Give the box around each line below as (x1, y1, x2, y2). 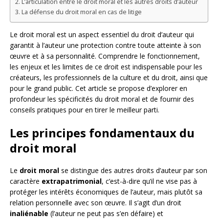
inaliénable (10, 208, 48, 218)
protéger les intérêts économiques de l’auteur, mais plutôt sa (10, 187, 202, 197)
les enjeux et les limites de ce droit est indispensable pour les (10, 62, 202, 71)
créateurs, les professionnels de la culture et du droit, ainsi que (10, 72, 208, 82)
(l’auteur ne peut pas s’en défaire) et (48, 208, 163, 218)
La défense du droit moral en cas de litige (21, 7, 142, 16)
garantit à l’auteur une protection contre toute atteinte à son (10, 40, 201, 50)
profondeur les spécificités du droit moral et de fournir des (10, 94, 194, 104)
